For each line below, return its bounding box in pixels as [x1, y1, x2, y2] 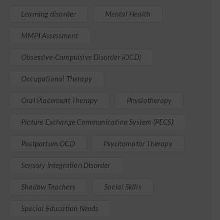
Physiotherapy [126, 96, 172, 105]
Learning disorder [21, 9, 76, 18]
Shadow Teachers [21, 182, 75, 191]
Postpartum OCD [21, 139, 75, 148]
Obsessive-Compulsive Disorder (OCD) [21, 53, 141, 61]
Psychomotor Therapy [104, 139, 172, 148]
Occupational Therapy [21, 74, 92, 83]
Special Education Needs [21, 204, 99, 213]
